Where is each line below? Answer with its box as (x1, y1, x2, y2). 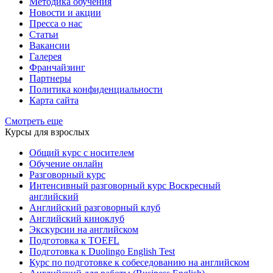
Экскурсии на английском (29, 224, 138, 235)
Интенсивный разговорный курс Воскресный (29, 180, 221, 191)
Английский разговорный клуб (29, 202, 160, 213)
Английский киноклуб (29, 213, 124, 224)
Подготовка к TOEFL (29, 235, 119, 246)
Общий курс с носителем (29, 147, 134, 158)
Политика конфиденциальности (29, 83, 163, 94)
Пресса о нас (29, 18, 82, 29)
